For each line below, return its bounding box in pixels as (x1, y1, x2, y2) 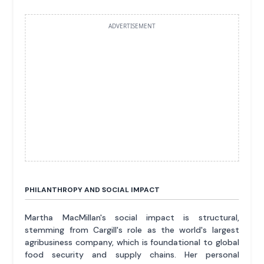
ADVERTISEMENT (108, 21, 156, 30)
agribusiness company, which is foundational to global (25, 236, 239, 247)
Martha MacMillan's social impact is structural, (25, 212, 239, 223)
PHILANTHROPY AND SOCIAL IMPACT (25, 184, 160, 194)
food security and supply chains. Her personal (25, 249, 239, 260)
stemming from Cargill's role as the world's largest (25, 224, 239, 235)
